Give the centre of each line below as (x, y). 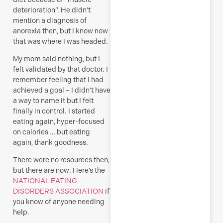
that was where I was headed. (60, 41)
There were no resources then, (61, 160)
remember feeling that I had (58, 79)
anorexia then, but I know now (60, 31)
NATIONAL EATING (45, 181)
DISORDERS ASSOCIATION (59, 191)
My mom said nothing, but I (56, 58)
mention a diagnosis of (50, 20)
